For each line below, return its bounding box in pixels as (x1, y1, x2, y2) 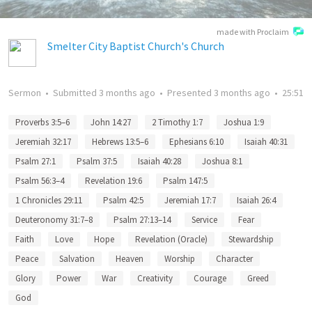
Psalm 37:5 (77, 155, 117, 167)
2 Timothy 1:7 (152, 116, 203, 128)
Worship (164, 253, 195, 265)
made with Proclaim (217, 26, 289, 37)
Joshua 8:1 (202, 155, 242, 167)
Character (216, 253, 253, 265)
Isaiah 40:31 (244, 136, 288, 148)
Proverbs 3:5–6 (15, 116, 70, 128)
